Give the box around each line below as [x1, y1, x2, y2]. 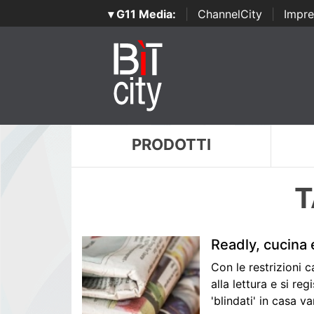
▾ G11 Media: [107, 7, 176, 21]
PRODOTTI [131, 135, 211, 153]
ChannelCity [197, 7, 262, 21]
